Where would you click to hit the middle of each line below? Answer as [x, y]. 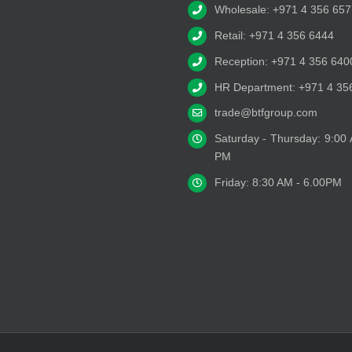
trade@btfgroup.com [266, 113]
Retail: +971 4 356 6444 [274, 36]
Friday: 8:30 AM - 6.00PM [278, 182]
